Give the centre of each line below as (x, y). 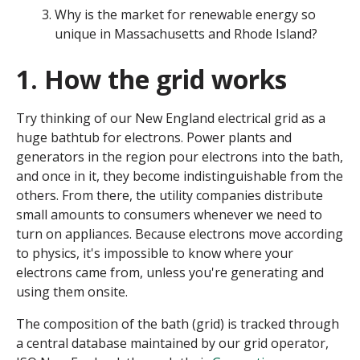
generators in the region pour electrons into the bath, (180, 157)
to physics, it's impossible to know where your (155, 254)
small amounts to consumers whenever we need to (169, 215)
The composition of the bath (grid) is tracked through (178, 324)
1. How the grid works (151, 80)
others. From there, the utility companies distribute (170, 196)
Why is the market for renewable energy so (185, 15)
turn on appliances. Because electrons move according (180, 234)
